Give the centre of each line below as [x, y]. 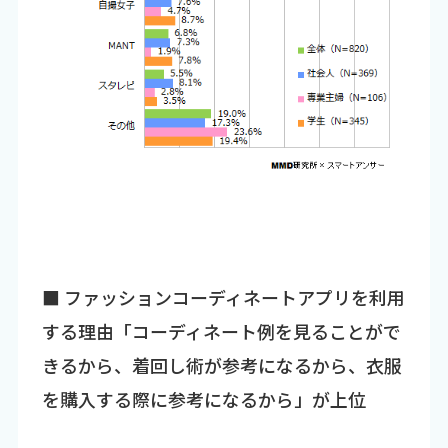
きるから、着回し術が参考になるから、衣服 [221, 365]
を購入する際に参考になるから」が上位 [203, 399]
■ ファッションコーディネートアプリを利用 [223, 297]
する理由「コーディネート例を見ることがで [221, 331]
